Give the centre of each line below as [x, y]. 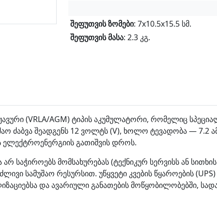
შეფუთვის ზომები [102, 24]
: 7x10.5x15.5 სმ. [163, 24]
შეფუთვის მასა [97, 37]
